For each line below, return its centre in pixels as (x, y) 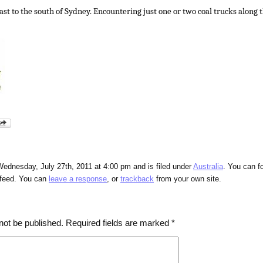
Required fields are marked (119, 223)
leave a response (78, 179)
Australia (208, 167)
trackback (137, 179)
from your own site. (188, 179)
